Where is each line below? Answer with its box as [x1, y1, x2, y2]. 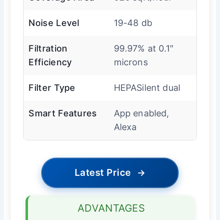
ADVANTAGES [78, 201, 145, 214]
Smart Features [28, 108, 97, 118]
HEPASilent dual [113, 82, 181, 93]
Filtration [28, 43, 68, 54]
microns [113, 56, 148, 67]
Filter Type [28, 82, 76, 93]
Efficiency [28, 56, 72, 67]
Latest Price [74, 166, 131, 178]
